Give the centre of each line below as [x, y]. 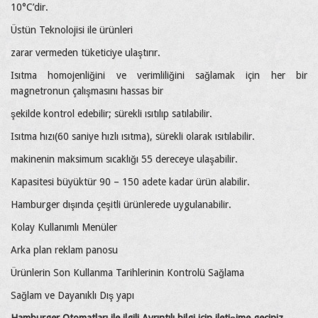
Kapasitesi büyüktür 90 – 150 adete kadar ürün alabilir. [130, 182]
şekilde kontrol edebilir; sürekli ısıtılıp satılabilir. [111, 114]
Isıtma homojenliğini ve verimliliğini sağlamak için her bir [159, 76]
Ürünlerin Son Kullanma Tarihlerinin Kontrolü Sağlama [127, 273]
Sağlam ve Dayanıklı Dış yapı [72, 296]
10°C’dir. [29, 7]
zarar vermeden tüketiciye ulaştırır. [86, 53]
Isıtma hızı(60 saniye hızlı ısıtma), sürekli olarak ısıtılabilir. [133, 137]
